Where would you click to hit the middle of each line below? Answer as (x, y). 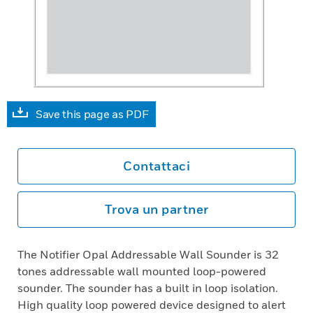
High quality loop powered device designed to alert (152, 305)
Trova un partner (156, 209)
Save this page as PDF (92, 114)
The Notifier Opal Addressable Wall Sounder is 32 (148, 254)
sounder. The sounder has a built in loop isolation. (148, 288)
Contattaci (156, 166)
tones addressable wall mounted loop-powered (142, 271)
